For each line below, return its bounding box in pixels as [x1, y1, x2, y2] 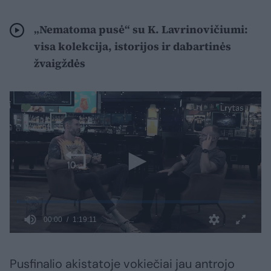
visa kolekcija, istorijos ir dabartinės [34, 39, 231, 54]
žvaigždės [34, 56, 88, 71]
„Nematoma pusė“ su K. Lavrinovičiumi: [34, 22, 248, 38]
